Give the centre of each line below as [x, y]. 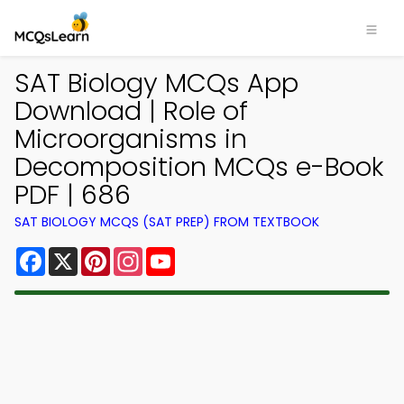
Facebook [81, 254]
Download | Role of [131, 111]
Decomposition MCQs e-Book [199, 167]
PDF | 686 [73, 195]
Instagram [179, 254]
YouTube [206, 254]
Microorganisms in [131, 139]
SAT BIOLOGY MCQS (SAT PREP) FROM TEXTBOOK [167, 222]
